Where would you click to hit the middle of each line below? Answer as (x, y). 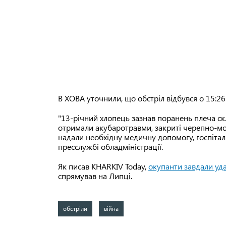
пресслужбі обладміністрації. (111, 147)
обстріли (75, 209)
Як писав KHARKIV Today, (103, 166)
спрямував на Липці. (95, 176)
